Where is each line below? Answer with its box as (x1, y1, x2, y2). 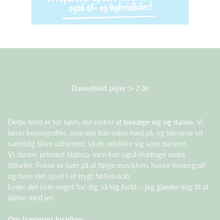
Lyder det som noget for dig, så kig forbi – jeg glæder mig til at (8, 182, 209, 191)
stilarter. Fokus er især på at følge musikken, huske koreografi (8, 160, 206, 169)
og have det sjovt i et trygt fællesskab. (8, 171, 132, 180)
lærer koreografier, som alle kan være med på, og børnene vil (8, 128, 203, 137)
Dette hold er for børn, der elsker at (8, 117, 124, 126)
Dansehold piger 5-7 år (71, 83, 149, 92)
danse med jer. (8, 192, 54, 202)
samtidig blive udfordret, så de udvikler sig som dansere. (8, 138, 189, 148)
